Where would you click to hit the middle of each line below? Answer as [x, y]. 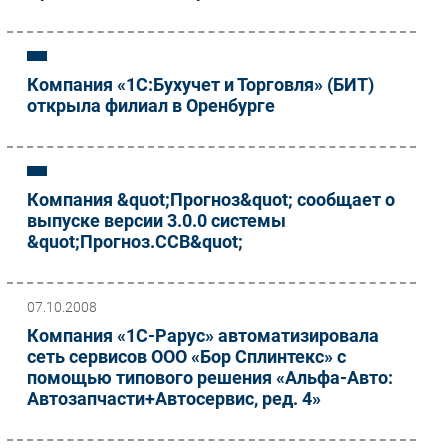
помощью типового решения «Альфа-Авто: [210, 377]
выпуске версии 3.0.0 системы [156, 220]
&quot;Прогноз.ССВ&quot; [135, 241]
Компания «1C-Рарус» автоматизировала [203, 335]
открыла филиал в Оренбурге [151, 105]
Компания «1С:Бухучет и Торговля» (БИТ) [200, 84]
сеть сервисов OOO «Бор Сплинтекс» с [186, 356]
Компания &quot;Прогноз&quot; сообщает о [211, 199]
